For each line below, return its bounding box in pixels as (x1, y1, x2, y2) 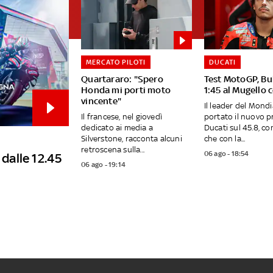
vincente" (81, 96, 121, 107)
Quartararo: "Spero (81, 74, 163, 85)
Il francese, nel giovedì (81, 112, 162, 122)
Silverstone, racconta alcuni (81, 134, 182, 144)
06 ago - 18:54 (204, 149, 249, 158)
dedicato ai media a (81, 123, 153, 133)
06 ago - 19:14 (81, 160, 126, 169)
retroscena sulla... (81, 145, 144, 155)
